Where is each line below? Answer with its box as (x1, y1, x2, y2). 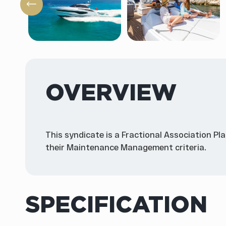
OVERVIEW (45, 78, 177, 106)
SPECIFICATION (25, 190, 207, 218)
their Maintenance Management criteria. (45, 142, 206, 152)
